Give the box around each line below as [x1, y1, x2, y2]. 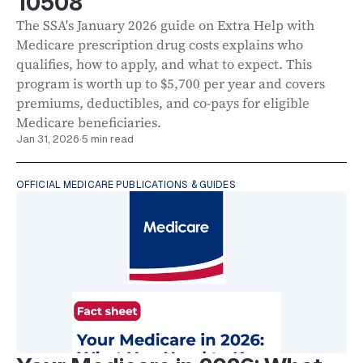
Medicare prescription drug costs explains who [16, 35, 303, 54]
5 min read [82, 132, 134, 145]
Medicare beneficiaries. [16, 113, 161, 132]
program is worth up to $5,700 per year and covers [16, 74, 325, 93]
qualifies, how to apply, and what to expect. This [16, 54, 312, 74]
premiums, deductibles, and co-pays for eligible [16, 93, 310, 113]
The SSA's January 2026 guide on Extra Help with [16, 15, 314, 35]
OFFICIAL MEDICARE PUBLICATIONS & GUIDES [16, 178, 236, 190]
